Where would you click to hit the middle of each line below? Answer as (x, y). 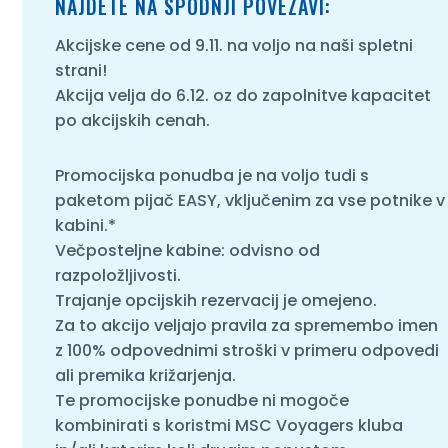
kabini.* (85, 225)
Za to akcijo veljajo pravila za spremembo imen (246, 325)
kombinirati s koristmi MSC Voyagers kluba (228, 425)
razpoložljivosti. (117, 275)
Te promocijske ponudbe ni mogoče (201, 400)
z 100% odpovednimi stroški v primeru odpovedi (246, 350)
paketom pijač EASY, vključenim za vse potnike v (249, 200)
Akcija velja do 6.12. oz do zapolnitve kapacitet (242, 95)
